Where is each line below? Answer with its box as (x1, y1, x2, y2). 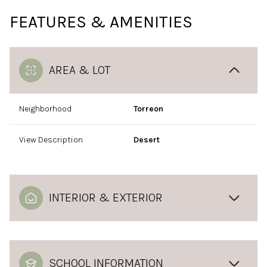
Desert (133, 135, 160, 145)
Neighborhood (19, 104, 72, 114)
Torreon (133, 104, 163, 114)
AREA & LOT (49, 63, 110, 77)
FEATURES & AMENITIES (10, 12, 193, 32)
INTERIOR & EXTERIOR (49, 191, 163, 204)
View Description (19, 135, 83, 145)
